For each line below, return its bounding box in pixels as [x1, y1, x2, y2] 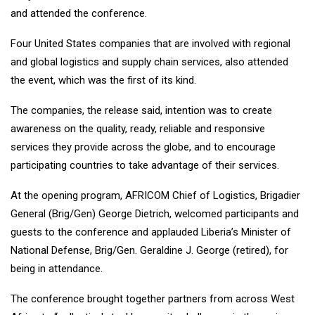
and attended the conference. [11, 7, 147, 20]
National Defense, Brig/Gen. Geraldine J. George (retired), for [11, 244, 288, 257]
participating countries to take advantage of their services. [11, 159, 279, 172]
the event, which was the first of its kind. [11, 74, 196, 87]
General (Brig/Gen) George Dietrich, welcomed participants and [11, 207, 299, 221]
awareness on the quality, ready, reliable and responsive [11, 122, 265, 136]
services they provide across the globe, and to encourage [11, 141, 276, 154]
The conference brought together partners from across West [11, 292, 295, 306]
